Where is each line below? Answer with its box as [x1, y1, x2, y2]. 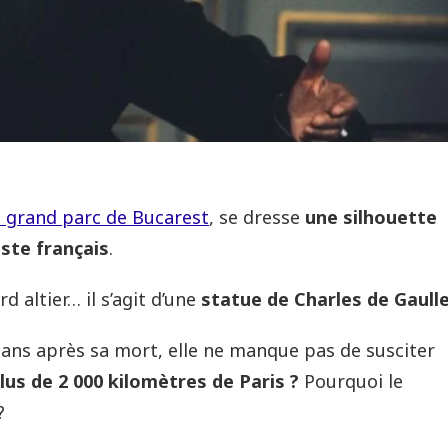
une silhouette [305, 205, 437, 230]
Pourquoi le [304, 369, 403, 394]
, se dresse [209, 205, 305, 230]
